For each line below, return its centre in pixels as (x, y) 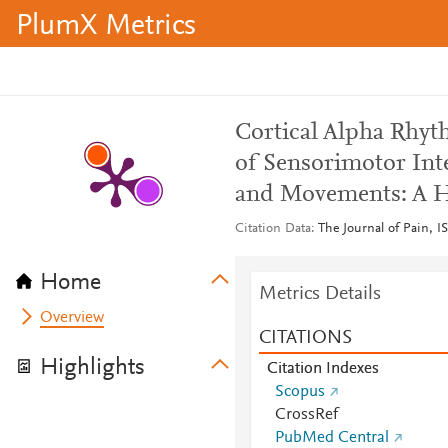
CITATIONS (305, 338)
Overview (72, 318)
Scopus (299, 392)
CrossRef (306, 415)
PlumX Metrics (106, 27)
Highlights (92, 368)
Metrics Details (319, 294)
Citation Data (272, 229)
